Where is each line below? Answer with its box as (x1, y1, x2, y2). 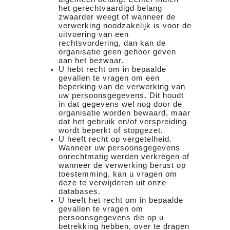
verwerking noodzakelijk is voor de (59, 21, 191, 30)
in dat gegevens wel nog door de (59, 100, 182, 108)
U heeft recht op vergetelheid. (59, 135, 172, 143)
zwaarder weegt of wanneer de (59, 12, 176, 21)
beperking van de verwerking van (59, 82, 185, 91)
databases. (59, 187, 101, 196)
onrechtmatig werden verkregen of (59, 152, 189, 161)
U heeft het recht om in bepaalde (59, 196, 183, 204)
